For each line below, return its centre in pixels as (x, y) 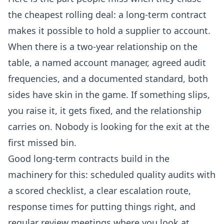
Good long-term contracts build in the (89, 159)
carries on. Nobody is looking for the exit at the (109, 127)
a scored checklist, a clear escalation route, (99, 191)
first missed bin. (42, 143)
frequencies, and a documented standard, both (108, 79)
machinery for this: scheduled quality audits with (112, 175)
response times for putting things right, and (102, 207)
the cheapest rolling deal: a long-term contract (107, 15)
